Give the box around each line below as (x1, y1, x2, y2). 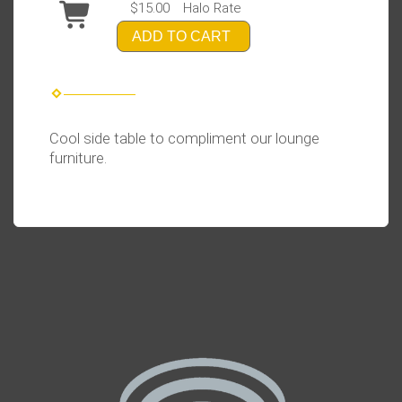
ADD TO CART (132, 28, 231, 44)
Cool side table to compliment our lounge (49, 130, 319, 148)
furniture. (49, 150, 107, 168)
